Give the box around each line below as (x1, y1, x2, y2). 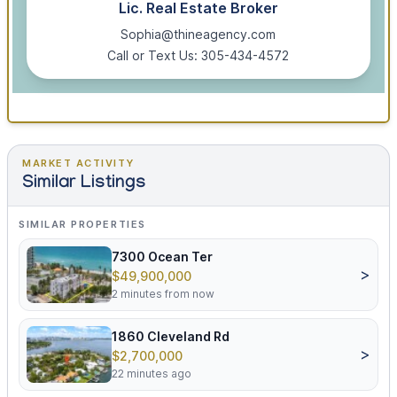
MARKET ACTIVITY (22, 157, 135, 170)
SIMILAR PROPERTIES (19, 218, 146, 231)
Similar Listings (22, 174, 146, 196)
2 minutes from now (112, 287, 214, 301)
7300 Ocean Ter (112, 249, 213, 265)
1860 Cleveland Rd (112, 329, 230, 345)
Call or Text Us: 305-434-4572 (107, 48, 290, 64)
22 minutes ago (112, 367, 191, 381)
